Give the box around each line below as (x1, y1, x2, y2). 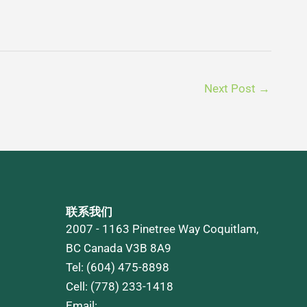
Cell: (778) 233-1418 (66, 280, 173, 294)
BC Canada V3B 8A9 (66, 241, 171, 256)
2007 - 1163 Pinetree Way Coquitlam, (66, 222, 258, 236)
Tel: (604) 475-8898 (66, 260, 169, 275)
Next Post (204, 81, 258, 95)
